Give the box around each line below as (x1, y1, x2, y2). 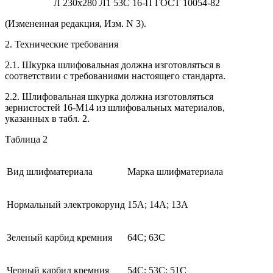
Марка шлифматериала (127, 166, 223, 177)
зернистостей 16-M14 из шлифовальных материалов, (5, 102, 225, 113)
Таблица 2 (5, 133, 48, 144)
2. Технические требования (5, 38, 118, 49)
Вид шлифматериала (7, 166, 93, 177)
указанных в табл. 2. (5, 113, 90, 124)
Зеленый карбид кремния (7, 232, 112, 243)
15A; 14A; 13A (127, 199, 188, 210)
